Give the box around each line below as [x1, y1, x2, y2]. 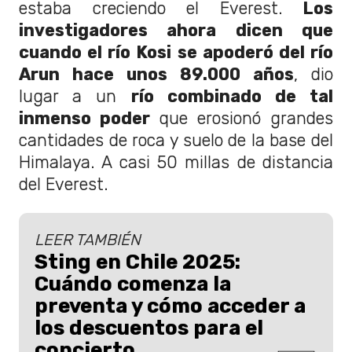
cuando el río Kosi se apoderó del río [19, 42, 333, 62]
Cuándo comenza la [35, 271, 231, 295]
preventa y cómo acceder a [35, 293, 306, 317]
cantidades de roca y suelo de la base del [19, 130, 333, 150]
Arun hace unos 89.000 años [19, 64, 294, 84]
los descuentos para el [35, 315, 263, 339]
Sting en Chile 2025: [35, 249, 240, 273]
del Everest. [19, 174, 108, 194]
